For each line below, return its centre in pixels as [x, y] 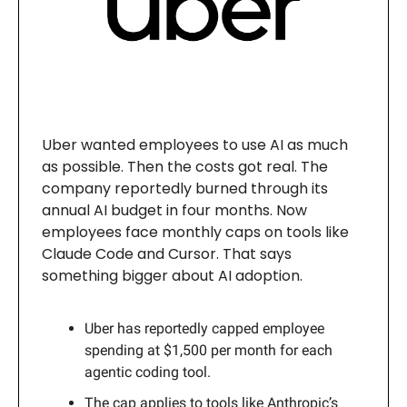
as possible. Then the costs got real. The [185, 167]
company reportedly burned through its [185, 189]
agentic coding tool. [148, 372]
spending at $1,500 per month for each [208, 351]
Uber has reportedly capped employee [204, 329]
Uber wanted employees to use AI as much [195, 145]
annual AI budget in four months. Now [174, 211]
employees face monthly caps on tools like [195, 233]
